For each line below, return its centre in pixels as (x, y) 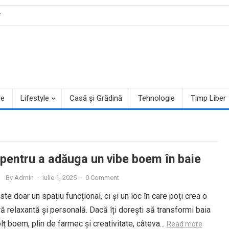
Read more (184, 224)
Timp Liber (208, 98)
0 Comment (102, 178)
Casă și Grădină (96, 98)
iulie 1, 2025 (59, 178)
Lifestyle (35, 98)
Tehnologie (156, 98)
